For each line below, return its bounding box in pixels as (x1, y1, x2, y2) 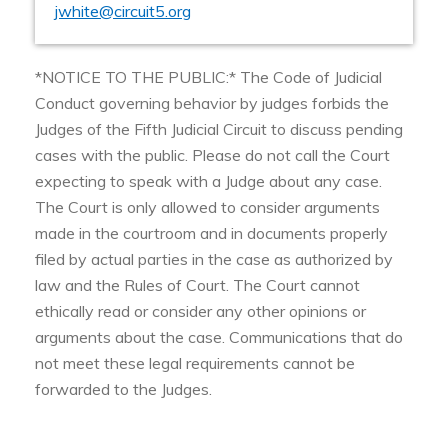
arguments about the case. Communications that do (35, 327, 403, 348)
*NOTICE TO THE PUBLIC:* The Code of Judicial (35, 67, 382, 88)
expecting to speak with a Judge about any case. (35, 171, 382, 192)
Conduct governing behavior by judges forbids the (35, 93, 389, 114)
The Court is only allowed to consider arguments (35, 197, 380, 218)
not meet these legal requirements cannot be (35, 353, 355, 374)
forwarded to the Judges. (35, 379, 212, 400)
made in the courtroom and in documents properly (35, 223, 388, 244)
